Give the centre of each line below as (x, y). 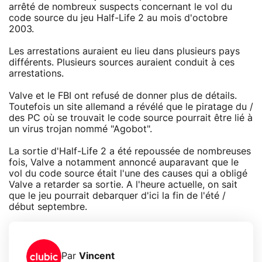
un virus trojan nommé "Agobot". (80, 129)
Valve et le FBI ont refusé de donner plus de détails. (123, 96)
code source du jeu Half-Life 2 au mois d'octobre (118, 18)
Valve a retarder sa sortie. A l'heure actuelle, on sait (123, 185)
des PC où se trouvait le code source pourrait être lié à (131, 118)
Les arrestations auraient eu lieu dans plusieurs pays (124, 51)
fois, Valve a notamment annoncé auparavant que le (124, 162)
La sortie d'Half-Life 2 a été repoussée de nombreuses (130, 151)
